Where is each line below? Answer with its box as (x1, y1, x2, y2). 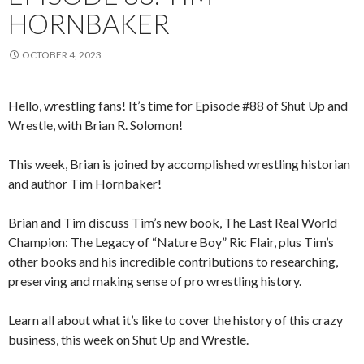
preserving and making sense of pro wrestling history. (8, 272, 301, 288)
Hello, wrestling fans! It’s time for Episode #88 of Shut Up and (8, 97, 348, 113)
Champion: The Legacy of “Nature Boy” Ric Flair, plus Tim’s (8, 233, 334, 249)
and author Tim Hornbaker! (8, 175, 162, 191)
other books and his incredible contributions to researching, (8, 253, 338, 269)
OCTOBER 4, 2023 (22, 48, 102, 61)
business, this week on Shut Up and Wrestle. (8, 331, 249, 347)
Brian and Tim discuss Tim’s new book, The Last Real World (8, 214, 337, 230)
